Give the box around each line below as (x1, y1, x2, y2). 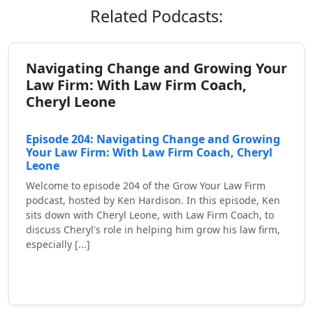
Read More (43, 268, 101, 284)
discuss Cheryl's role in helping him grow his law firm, (26, 223, 280, 237)
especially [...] (26, 238, 90, 252)
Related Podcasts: (90, 5, 223, 28)
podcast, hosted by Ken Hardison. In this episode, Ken (26, 194, 280, 208)
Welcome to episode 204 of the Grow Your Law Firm (26, 179, 265, 193)
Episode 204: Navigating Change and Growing (26, 131, 280, 147)
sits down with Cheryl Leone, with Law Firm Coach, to (26, 208, 274, 222)
